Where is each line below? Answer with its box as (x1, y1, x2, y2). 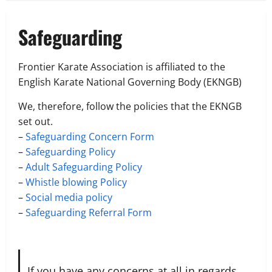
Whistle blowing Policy (25, 175, 127, 189)
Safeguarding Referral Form (25, 206, 152, 220)
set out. (18, 115, 53, 129)
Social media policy (25, 191, 112, 205)
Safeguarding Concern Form (25, 130, 154, 144)
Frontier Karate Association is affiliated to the (18, 60, 225, 74)
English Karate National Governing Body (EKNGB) (18, 75, 242, 89)
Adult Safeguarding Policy (25, 160, 142, 174)
